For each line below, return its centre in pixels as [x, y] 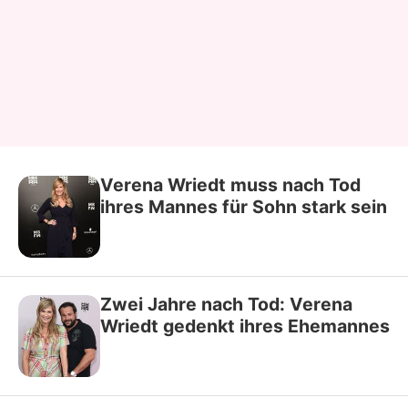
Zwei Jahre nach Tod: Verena [226, 304]
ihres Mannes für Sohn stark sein [244, 206]
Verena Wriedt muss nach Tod [230, 184]
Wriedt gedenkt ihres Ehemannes [245, 326]
